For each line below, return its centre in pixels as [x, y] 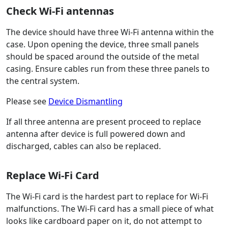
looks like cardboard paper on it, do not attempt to [104, 221]
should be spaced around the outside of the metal [103, 57]
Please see [27, 102]
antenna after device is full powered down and [96, 134]
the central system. [43, 81]
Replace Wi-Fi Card [53, 176]
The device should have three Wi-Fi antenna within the [110, 32]
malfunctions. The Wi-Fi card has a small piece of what [110, 209]
